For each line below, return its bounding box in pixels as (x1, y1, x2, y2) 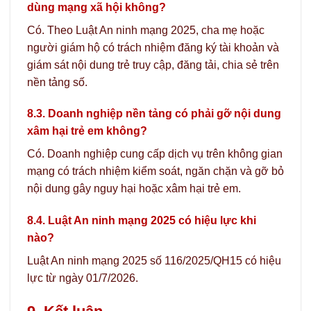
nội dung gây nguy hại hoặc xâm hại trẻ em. (27, 183, 241, 195)
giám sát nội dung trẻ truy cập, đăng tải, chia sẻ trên (27, 58, 279, 71)
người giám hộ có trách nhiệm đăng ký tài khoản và (27, 41, 279, 53)
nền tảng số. (27, 76, 87, 88)
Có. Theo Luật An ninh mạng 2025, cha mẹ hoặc (27, 24, 264, 36)
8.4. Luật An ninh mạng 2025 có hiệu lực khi (27, 215, 256, 227)
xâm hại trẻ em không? (27, 125, 147, 137)
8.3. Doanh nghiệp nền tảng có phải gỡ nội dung (27, 108, 281, 120)
